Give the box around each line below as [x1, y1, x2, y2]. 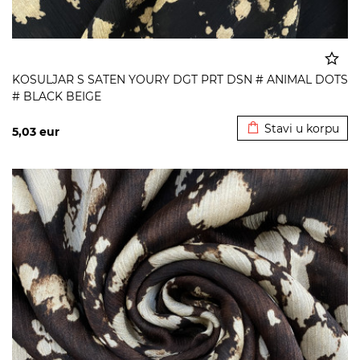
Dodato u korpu [247, 97, 337, 112]
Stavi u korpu [264, 121, 339, 136]
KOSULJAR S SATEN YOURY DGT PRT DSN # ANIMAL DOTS [12, 72, 348, 87]
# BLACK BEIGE [12, 89, 101, 104]
